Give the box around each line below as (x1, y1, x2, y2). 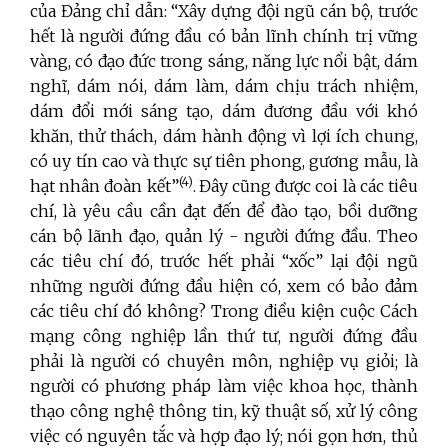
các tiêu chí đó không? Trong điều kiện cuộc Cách (30, 301, 418, 322)
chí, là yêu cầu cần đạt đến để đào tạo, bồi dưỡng (30, 201, 418, 222)
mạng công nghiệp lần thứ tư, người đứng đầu (30, 326, 418, 347)
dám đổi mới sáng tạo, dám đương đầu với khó (30, 101, 418, 122)
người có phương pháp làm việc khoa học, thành (30, 376, 418, 397)
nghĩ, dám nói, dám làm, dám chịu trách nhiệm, (30, 76, 418, 97)
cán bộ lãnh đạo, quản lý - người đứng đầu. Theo (30, 226, 418, 247)
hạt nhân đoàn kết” (30, 176, 179, 197)
